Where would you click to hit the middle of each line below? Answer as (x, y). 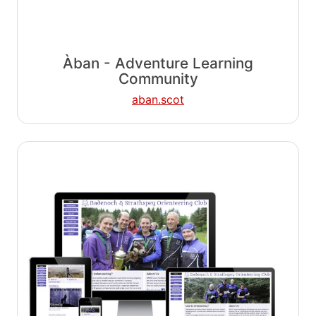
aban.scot (158, 99)
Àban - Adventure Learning (158, 63)
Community (158, 78)
